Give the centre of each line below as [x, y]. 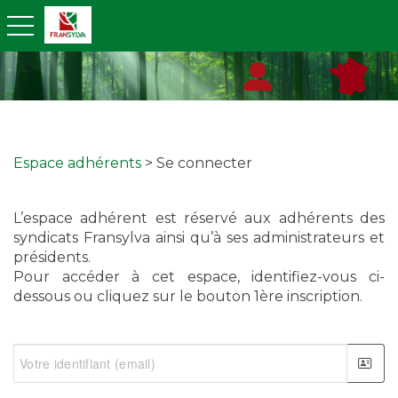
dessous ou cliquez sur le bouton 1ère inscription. [188, 296]
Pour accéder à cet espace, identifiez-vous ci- [199, 277]
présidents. [52, 257]
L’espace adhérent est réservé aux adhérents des [199, 218]
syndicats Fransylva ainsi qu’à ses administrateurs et [199, 238]
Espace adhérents [77, 163]
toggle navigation [54, 24]
